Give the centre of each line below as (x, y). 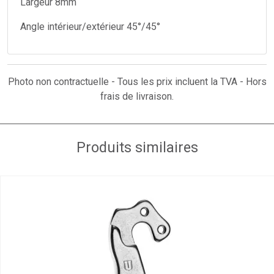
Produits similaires (137, 147)
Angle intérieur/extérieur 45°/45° (90, 26)
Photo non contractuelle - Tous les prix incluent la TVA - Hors (137, 81)
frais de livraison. (137, 96)
